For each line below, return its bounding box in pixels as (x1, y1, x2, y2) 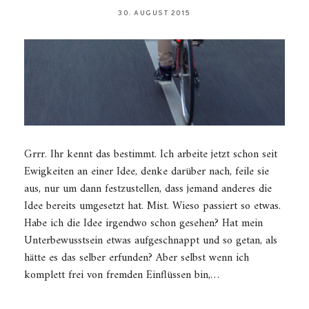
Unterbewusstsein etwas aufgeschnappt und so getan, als (24, 231, 277, 251)
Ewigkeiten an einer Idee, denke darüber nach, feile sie (24, 162, 269, 182)
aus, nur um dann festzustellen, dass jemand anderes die (24, 179, 272, 199)
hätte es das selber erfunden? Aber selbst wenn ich (24, 248, 249, 268)
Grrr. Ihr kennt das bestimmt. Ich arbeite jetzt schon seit (24, 145, 277, 165)
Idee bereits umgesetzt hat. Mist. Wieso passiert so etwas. (24, 197, 281, 217)
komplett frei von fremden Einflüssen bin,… (24, 266, 219, 286)
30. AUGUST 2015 (118, 8, 191, 18)
